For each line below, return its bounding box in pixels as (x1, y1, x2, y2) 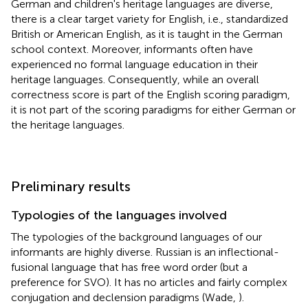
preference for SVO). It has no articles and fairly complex (11, 275, 287, 289)
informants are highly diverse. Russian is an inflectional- (11, 245, 279, 258)
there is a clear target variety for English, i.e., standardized (11, 12, 288, 25)
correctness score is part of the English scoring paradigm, (11, 87, 290, 101)
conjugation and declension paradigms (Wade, (11, 290, 239, 304)
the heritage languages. (11, 118, 124, 131)
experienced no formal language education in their (11, 57, 258, 71)
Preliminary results (11, 177, 131, 195)
